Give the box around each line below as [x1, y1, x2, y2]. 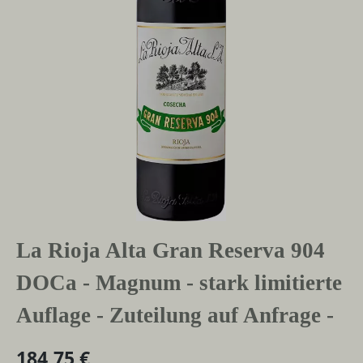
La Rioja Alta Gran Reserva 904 [16, 237, 325, 263]
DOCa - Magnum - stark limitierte [16, 270, 342, 295]
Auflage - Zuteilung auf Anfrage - [16, 302, 334, 327]
